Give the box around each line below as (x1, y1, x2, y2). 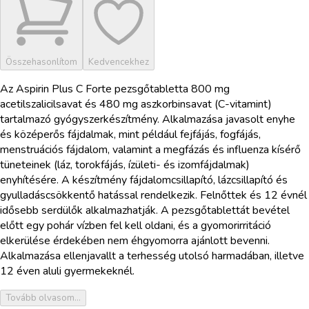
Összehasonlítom (6, 55, 77, 68)
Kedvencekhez (88, 55, 149, 68)
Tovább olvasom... (6, 291, 81, 304)
